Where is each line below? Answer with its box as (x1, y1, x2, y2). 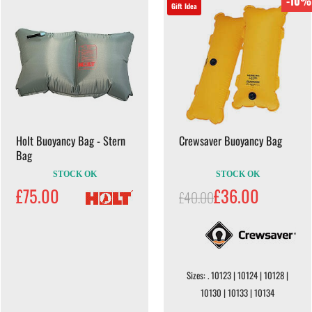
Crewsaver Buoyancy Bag (179, 132, 282, 149)
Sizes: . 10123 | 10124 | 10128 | (187, 268, 288, 282)
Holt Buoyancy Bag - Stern (16, 132, 125, 149)
